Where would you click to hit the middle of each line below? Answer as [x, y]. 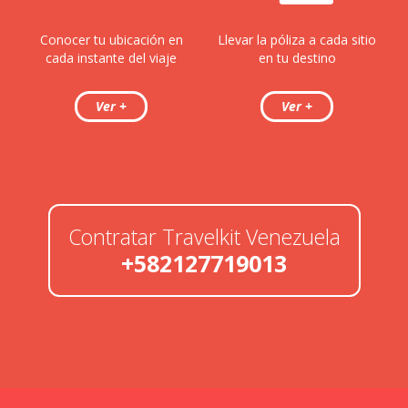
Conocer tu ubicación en [111, 40]
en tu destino [297, 58]
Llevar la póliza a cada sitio [297, 40]
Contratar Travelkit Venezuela [204, 237]
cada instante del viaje [111, 58]
